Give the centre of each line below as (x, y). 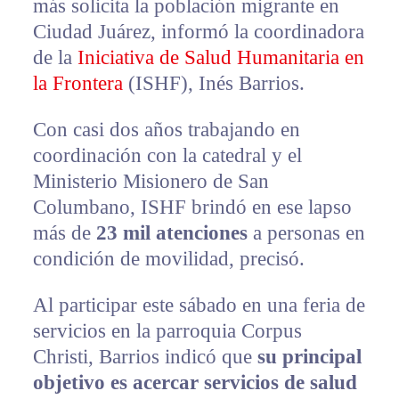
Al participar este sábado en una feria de (199, 305)
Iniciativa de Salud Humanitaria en (220, 58)
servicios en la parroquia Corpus (167, 331)
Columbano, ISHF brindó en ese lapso (192, 208)
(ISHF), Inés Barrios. (213, 84)
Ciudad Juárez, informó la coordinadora (198, 32)
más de (64, 233)
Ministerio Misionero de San (151, 182)
